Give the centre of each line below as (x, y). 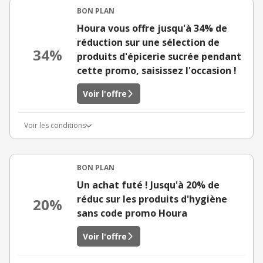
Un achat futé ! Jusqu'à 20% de (148, 185)
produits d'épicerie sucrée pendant (159, 56)
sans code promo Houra (132, 213)
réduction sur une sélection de (148, 42)
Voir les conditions (55, 125)
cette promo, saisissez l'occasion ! (157, 70)
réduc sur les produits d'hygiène (152, 199)
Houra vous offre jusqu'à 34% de (152, 28)
